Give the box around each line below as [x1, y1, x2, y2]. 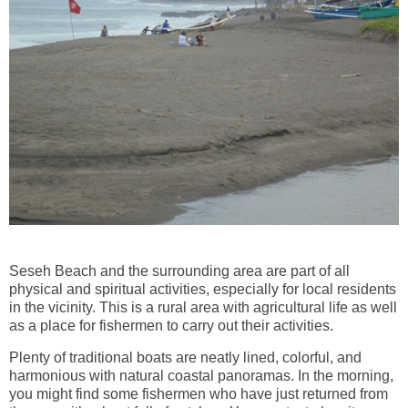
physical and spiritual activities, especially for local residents [9, 280, 396, 297]
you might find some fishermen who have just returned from [9, 386, 388, 403]
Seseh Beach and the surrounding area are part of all [9, 262, 350, 279]
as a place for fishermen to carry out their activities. [9, 317, 333, 333]
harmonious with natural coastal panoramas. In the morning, [9, 368, 393, 384]
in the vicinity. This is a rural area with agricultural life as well [9, 299, 397, 315]
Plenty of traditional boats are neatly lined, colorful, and [9, 350, 362, 366]
